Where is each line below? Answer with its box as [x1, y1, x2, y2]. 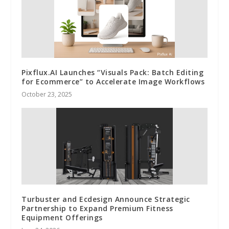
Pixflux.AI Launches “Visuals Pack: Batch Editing [21, 67, 204, 77]
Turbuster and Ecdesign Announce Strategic [21, 194, 190, 204]
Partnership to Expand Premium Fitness [21, 203, 173, 213]
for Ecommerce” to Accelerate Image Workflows [21, 76, 205, 86]
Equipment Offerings [21, 212, 103, 222]
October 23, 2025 [21, 89, 73, 99]
